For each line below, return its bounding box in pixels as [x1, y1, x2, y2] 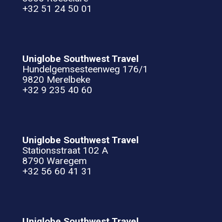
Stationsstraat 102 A [22, 144, 108, 156]
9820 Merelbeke [22, 73, 90, 85]
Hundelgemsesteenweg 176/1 [22, 63, 148, 75]
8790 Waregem [22, 155, 87, 166]
